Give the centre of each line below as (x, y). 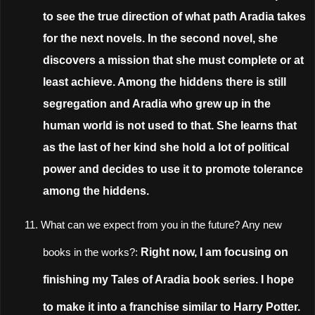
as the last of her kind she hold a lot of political (166, 147)
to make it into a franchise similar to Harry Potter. (172, 307)
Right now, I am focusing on (215, 252)
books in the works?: (92, 253)
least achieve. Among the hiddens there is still (165, 82)
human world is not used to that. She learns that (170, 125)
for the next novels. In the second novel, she (161, 38)
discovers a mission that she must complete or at (174, 60)
